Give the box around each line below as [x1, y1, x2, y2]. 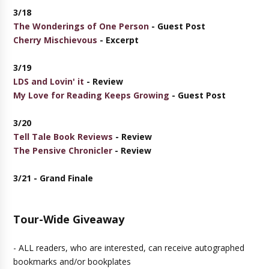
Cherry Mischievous [13, 34, 98, 46]
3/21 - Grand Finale [13, 172, 94, 184]
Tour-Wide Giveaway [13, 212, 125, 226]
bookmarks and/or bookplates [13, 256, 131, 267]
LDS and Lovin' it [13, 76, 85, 87]
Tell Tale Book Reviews [13, 131, 113, 142]
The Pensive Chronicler [13, 145, 113, 156]
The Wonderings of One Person [13, 20, 150, 32]
